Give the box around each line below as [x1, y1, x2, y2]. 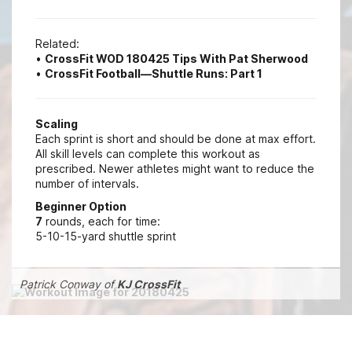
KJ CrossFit [117, 277, 180, 291]
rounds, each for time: [42, 214, 160, 228]
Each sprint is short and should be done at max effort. [35, 132, 316, 145]
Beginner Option [35, 200, 126, 213]
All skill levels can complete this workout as [35, 147, 260, 160]
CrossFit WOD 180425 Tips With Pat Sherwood [45, 52, 308, 65]
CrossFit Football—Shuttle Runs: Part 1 [45, 67, 262, 80]
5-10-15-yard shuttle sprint [35, 229, 176, 243]
